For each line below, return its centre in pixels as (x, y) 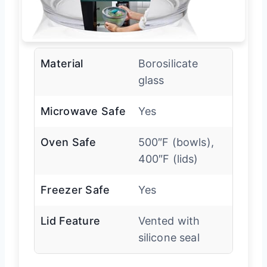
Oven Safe (69, 142)
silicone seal (169, 238)
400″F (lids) (168, 159)
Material (62, 64)
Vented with (169, 221)
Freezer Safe (75, 190)
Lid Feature (71, 221)
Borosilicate (168, 64)
